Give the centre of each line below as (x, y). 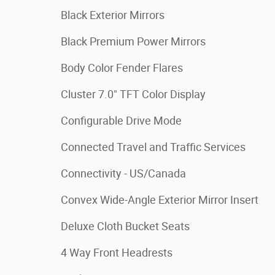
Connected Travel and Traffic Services (153, 147)
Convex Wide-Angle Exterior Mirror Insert (160, 200)
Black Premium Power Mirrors (133, 41)
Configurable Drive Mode (121, 121)
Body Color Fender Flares (122, 68)
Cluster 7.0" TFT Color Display (133, 94)
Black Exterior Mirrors (113, 15)
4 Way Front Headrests (117, 253)
